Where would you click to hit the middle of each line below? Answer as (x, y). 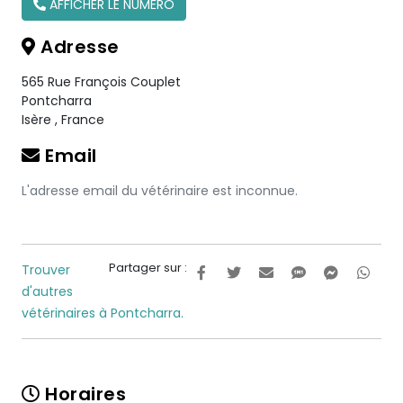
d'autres (47, 291)
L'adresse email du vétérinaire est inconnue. (160, 191)
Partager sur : (148, 268)
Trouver (46, 270)
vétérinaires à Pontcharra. (103, 313)
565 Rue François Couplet (101, 82)
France (83, 120)
